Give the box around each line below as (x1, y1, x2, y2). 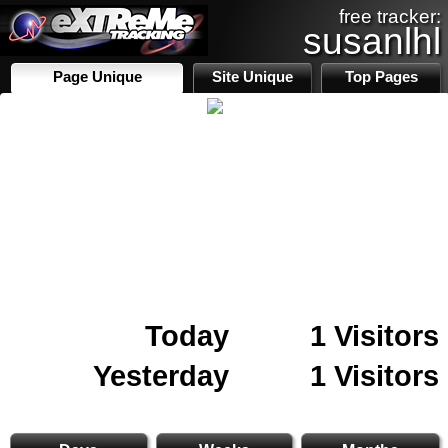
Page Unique (52, 69, 142, 85)
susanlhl (303, 20, 441, 62)
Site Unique (212, 69, 294, 85)
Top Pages (344, 69, 418, 85)
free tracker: (339, 6, 441, 27)
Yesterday (93, 359, 229, 392)
